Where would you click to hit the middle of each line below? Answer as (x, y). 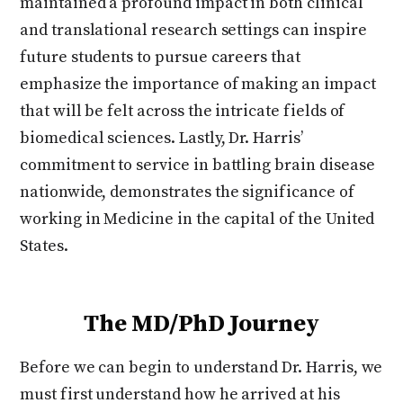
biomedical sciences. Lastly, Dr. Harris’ (161, 138)
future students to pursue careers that (160, 57)
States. (44, 246)
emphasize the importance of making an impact (198, 84)
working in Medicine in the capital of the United (197, 219)
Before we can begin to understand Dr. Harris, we (201, 367)
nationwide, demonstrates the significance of (187, 192)
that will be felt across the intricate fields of (183, 111)
